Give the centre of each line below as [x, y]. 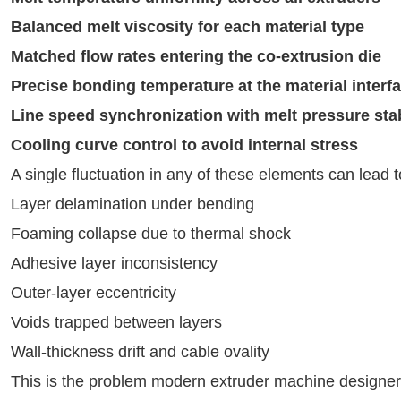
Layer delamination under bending [132, 204]
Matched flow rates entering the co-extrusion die [196, 56]
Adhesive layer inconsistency [114, 263]
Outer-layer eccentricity [94, 293]
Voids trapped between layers [116, 322]
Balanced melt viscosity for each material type [188, 27]
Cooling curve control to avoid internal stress [184, 145]
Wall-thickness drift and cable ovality [140, 352]
